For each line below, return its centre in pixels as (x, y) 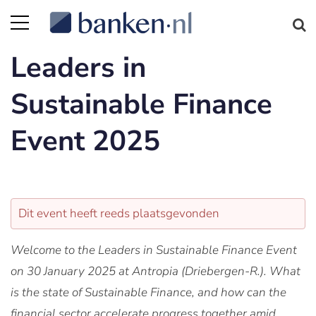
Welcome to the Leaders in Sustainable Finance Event (154, 250)
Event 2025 (85, 141)
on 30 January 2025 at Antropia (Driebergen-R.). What (156, 271)
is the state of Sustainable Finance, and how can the (148, 292)
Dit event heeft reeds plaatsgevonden (119, 213)
